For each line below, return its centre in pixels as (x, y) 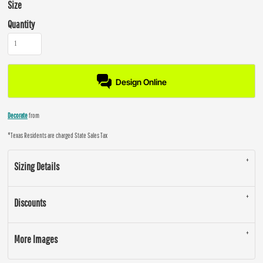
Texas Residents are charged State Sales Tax (59, 135)
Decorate (18, 115)
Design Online (141, 82)
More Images (36, 239)
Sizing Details (37, 166)
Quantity (21, 24)
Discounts (30, 203)
